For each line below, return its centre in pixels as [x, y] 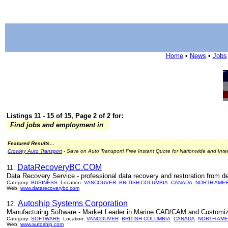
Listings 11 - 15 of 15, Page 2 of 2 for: [65, 116]
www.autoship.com [42, 224]
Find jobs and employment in [57, 125]
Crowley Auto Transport [35, 151]
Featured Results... [31, 143]
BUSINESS [44, 182]
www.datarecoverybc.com [50, 188]
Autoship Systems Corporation [73, 203]
